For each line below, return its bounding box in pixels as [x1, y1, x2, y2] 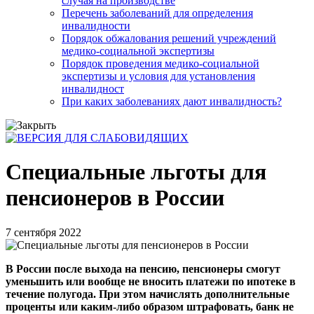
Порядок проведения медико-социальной [62, 57, 259, 69]
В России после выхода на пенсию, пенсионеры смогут [6, 262, 280, 275]
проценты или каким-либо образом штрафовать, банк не [6, 300, 294, 313]
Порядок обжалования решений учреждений [62, 32, 276, 44]
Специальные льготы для [6, 159, 266, 185]
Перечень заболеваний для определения [62, 7, 253, 19]
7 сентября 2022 [6, 226, 81, 238]
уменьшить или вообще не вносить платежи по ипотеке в [6, 275, 296, 287]
